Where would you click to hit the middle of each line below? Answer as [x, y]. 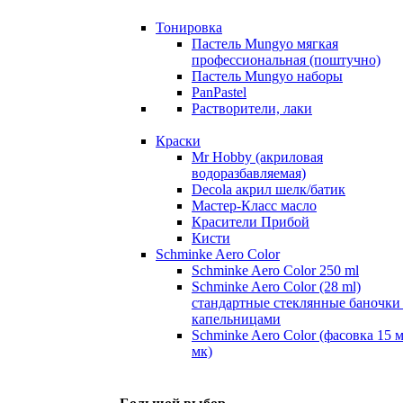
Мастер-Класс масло [254, 206]
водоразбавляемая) [249, 174]
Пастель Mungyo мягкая [265, 44]
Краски [178, 141]
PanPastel [219, 93]
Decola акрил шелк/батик [269, 190]
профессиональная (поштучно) [286, 60]
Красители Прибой [251, 222]
